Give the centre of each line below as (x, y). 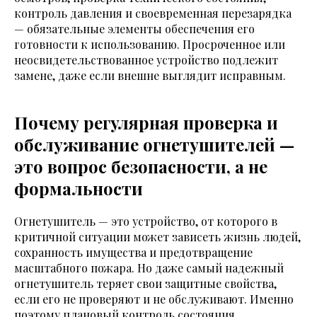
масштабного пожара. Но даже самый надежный (149, 268)
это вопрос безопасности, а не (141, 167)
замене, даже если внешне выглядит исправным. (150, 76)
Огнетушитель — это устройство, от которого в (146, 221)
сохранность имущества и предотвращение (133, 253)
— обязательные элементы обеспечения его (134, 29)
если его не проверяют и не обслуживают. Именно (154, 299)
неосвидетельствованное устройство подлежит (146, 60)
